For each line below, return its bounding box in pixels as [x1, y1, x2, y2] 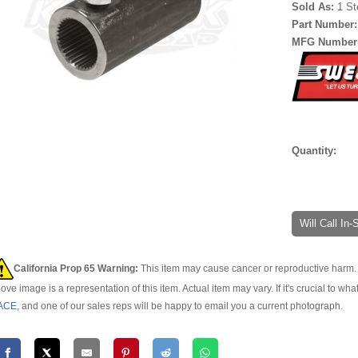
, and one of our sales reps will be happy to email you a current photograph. [16, 300, 343, 312]
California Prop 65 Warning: [13, 262, 138, 274]
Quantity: [292, 145, 337, 157]
